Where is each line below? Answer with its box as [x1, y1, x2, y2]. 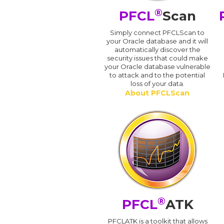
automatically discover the [114, 45, 200, 54]
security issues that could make [106, 54, 208, 62]
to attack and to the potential [109, 71, 205, 79]
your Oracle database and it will [106, 37, 208, 45]
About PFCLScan [125, 88, 190, 98]
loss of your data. [130, 79, 184, 88]
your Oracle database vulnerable [104, 62, 210, 71]
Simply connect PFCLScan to [110, 28, 205, 37]
